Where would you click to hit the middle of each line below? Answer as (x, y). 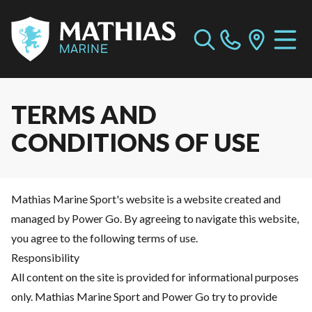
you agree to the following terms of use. (104, 238)
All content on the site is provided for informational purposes (155, 277)
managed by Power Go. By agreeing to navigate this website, (155, 218)
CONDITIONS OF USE (135, 142)
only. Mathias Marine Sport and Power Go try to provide (144, 296)
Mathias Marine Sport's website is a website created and (146, 199)
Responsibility (45, 257)
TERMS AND (84, 114)
